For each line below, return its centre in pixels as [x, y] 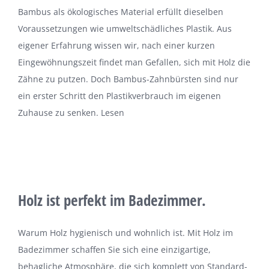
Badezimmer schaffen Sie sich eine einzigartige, [114, 250]
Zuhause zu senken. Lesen [71, 113]
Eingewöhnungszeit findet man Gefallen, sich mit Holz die [134, 62]
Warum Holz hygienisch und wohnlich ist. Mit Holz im [125, 233]
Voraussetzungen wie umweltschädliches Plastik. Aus [125, 29]
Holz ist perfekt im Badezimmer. [112, 200]
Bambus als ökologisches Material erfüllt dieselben [121, 12]
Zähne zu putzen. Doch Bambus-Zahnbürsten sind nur [128, 79]
